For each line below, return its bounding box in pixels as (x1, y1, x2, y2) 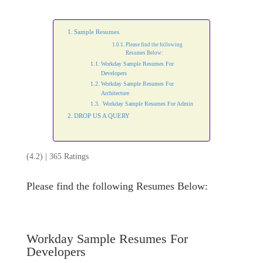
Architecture (100, 90, 129, 96)
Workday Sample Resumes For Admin (100, 100, 193, 107)
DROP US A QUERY (74, 112, 130, 119)
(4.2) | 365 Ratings (26, 152, 89, 161)
